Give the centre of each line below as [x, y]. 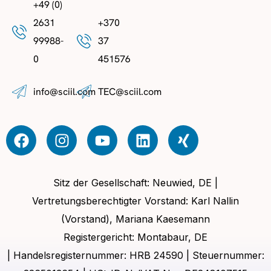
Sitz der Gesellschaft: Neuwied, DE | [135, 183]
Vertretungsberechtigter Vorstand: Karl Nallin [135, 201]
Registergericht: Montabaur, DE [135, 237]
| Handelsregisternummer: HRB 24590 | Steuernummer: [135, 256]
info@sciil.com [64, 92]
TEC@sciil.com [130, 92]
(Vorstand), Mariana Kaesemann [135, 219]
